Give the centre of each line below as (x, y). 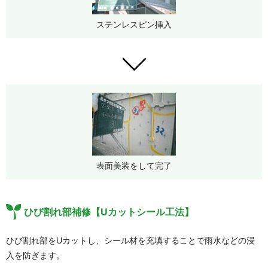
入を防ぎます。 (35, 255)
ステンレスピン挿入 (134, 25)
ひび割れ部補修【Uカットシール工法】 (109, 212)
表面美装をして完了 (134, 166)
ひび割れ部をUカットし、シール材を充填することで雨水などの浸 (130, 240)
